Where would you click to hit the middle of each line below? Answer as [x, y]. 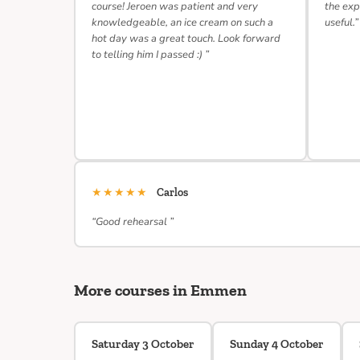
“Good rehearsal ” [133, 222]
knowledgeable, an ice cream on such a [182, 22]
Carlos [172, 192]
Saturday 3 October [143, 344]
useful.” [342, 22]
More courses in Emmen [160, 290]
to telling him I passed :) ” [150, 55]
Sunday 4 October [277, 344]
